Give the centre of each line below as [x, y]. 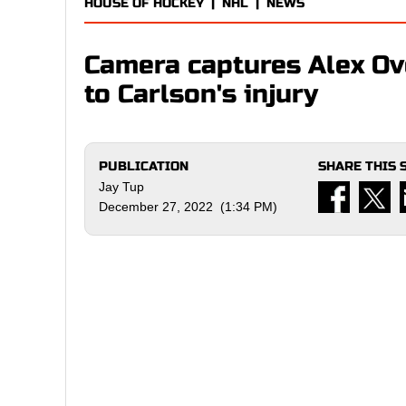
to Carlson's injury [201, 94]
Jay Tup [121, 187]
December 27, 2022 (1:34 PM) [188, 207]
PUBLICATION [144, 166]
